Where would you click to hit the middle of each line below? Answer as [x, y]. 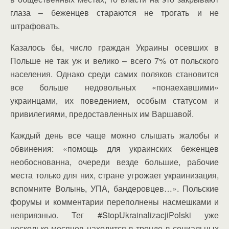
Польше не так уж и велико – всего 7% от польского [114, 61]
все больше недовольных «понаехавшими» [114, 87]
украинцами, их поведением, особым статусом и [114, 100]
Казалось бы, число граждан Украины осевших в [114, 47]
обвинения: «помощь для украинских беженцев [114, 148]
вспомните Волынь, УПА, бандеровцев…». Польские [114, 188]
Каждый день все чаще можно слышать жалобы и [114, 135]
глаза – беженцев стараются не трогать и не [114, 13]
